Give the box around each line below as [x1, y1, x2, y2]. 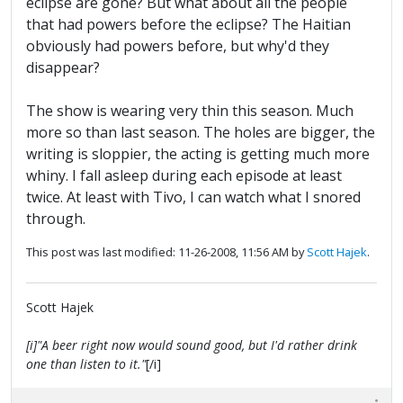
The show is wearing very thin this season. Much [26, 101, 354, 121]
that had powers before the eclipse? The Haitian [26, 14, 351, 35]
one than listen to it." [26, 355, 146, 373]
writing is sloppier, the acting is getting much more [26, 144, 370, 165]
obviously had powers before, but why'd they [26, 36, 329, 57]
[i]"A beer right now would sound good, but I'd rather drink [26, 336, 357, 354]
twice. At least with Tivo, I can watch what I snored [26, 187, 361, 208]
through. [26, 209, 85, 229]
